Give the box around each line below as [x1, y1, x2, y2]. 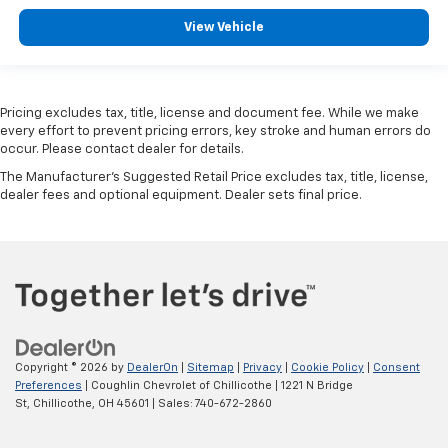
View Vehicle [184, 21, 264, 35]
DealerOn [127, 362, 178, 374]
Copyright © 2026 [15, 362, 111, 374]
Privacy [243, 362, 282, 374]
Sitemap [187, 362, 234, 374]
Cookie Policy [291, 362, 364, 374]
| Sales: [149, 398, 195, 410]
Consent [373, 362, 420, 374]
